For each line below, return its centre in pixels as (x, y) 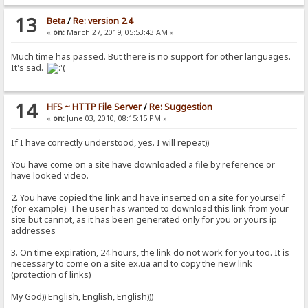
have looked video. (50, 176)
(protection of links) (51, 275)
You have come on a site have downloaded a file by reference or (143, 165)
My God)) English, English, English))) (82, 297)
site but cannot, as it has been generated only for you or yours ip (144, 220)
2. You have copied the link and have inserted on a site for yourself (148, 198)
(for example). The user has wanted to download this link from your (150, 209)
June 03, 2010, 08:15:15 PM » (115, 119)
